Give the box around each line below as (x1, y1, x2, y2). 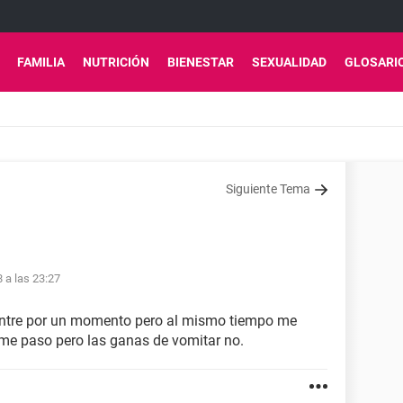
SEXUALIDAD (252, 55, 327, 69)
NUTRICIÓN (83, 55, 149, 69)
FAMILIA (17, 55, 65, 69)
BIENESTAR (167, 55, 234, 69)
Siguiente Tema (226, 182, 310, 196)
